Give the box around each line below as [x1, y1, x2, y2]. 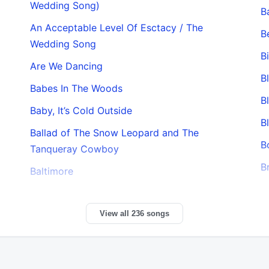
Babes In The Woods [30, 82, 123, 94]
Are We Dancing [30, 59, 103, 72]
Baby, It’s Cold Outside [30, 104, 133, 116]
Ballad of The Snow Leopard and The [30, 126, 199, 139]
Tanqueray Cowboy [30, 142, 119, 155]
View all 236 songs [100, 208, 169, 218]
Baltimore [30, 165, 74, 177]
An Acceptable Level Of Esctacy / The [30, 21, 204, 34]
